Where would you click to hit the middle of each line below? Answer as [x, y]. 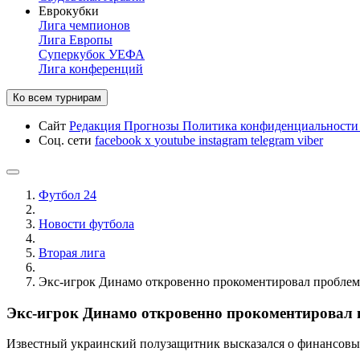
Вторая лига [72, 253]
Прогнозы [153, 126]
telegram [274, 140]
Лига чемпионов [84, 25]
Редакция [96, 126]
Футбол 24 [67, 195]
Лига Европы [76, 40]
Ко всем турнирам [57, 98]
